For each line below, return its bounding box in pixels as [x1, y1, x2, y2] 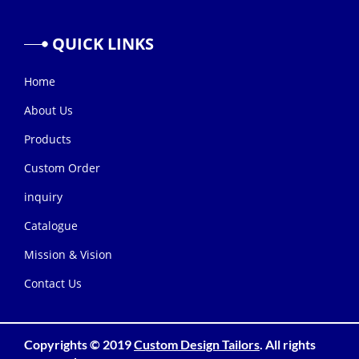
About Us [24, 102, 73, 118]
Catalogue [24, 217, 78, 233]
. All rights [260, 336, 316, 352]
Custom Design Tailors [134, 336, 260, 352]
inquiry [24, 188, 63, 204]
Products [24, 131, 71, 147]
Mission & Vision [24, 246, 112, 262]
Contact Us [24, 275, 82, 291]
